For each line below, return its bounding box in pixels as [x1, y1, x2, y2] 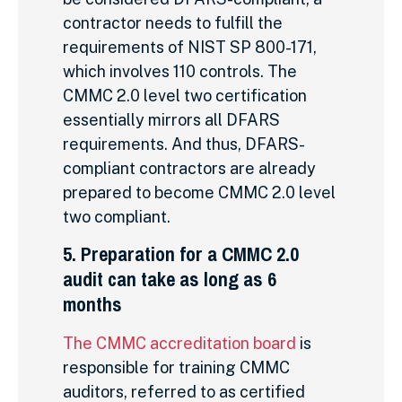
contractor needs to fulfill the [63, 13, 283, 32]
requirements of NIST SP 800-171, [63, 37, 317, 57]
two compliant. [63, 206, 174, 226]
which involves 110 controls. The [63, 61, 297, 81]
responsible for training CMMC [63, 358, 290, 378]
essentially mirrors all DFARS [63, 109, 280, 129]
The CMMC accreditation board [63, 334, 296, 354]
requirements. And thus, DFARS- [63, 134, 305, 153]
